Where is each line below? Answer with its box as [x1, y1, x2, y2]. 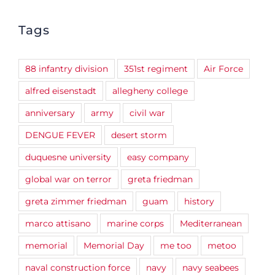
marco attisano [25, 218, 91, 230]
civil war [130, 107, 165, 119]
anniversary [25, 107, 75, 119]
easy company [127, 152, 189, 163]
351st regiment [124, 63, 188, 75]
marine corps [107, 218, 164, 230]
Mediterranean [180, 218, 242, 230]
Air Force [204, 63, 243, 75]
